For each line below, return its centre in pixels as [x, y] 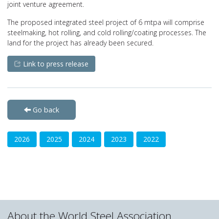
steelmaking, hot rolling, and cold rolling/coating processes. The [107, 33]
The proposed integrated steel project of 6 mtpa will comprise [106, 22]
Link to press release [55, 64]
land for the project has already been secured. [80, 43]
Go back [45, 110]
